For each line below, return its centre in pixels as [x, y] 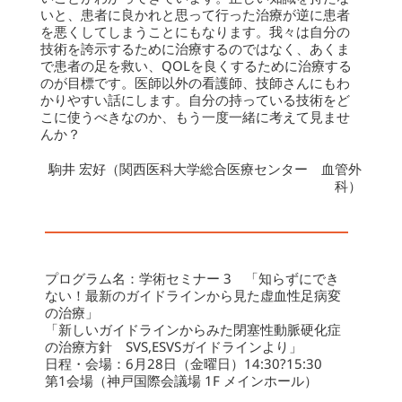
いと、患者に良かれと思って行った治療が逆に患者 [195, 14]
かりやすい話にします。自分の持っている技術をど [195, 99]
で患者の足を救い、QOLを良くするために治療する [196, 65]
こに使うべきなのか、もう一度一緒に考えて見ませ [195, 116]
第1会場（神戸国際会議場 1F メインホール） [181, 380]
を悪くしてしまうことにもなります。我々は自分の [195, 31]
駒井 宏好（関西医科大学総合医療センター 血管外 [205, 168]
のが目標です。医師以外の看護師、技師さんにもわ [195, 82]
